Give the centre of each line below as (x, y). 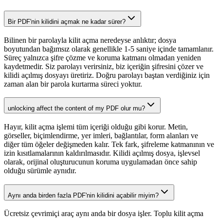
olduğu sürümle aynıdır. (40, 171)
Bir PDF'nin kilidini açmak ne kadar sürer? (67, 21)
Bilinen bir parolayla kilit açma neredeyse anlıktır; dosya (90, 40)
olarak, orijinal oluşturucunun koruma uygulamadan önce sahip (100, 162)
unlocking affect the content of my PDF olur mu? (76, 109)
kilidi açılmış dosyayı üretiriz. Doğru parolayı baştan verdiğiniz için (107, 75)
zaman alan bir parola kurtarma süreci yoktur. (73, 84)
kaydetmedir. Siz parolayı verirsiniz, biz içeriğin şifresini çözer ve (104, 66)
